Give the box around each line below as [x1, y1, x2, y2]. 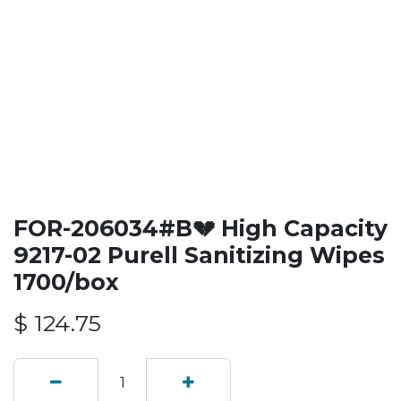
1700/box [13, 269, 119, 295]
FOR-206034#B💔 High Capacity [13, 215, 388, 242]
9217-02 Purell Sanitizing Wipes [13, 242, 385, 269]
